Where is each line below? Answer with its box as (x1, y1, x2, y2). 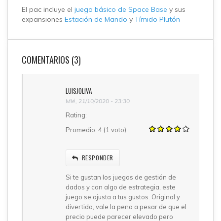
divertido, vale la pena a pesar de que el (66, 202, 186, 211)
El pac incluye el (22, 4, 74, 14)
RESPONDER (81, 153, 114, 162)
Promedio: (66, 125, 98, 134)
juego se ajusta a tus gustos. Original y (66, 192, 180, 201)
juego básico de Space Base (74, 4, 167, 14)
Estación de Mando (65, 14, 127, 24)
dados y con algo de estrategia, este (66, 183, 176, 191)
